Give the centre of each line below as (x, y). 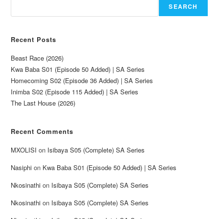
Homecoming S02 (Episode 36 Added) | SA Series (82, 80)
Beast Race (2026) (37, 58)
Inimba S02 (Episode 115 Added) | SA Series (75, 91)
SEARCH (183, 6)
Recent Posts (34, 39)
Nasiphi (22, 167)
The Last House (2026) (43, 103)
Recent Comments (42, 131)
